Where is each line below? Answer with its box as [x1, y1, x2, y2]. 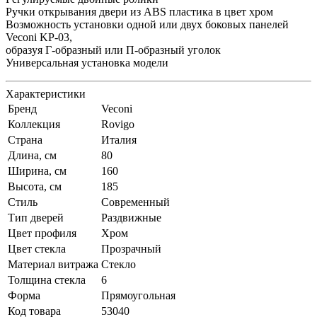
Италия [101, 133, 137, 146]
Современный [101, 195, 170, 208]
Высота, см [8, 180, 62, 192]
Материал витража [8, 258, 98, 270]
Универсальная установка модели [6, 56, 168, 69]
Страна [8, 133, 42, 146]
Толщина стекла [8, 273, 86, 286]
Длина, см [8, 149, 57, 161]
